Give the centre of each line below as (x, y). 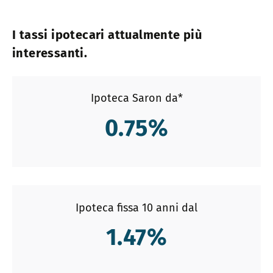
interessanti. (50, 53)
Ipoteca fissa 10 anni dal (136, 207)
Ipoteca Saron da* (136, 98)
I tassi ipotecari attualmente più (107, 35)
